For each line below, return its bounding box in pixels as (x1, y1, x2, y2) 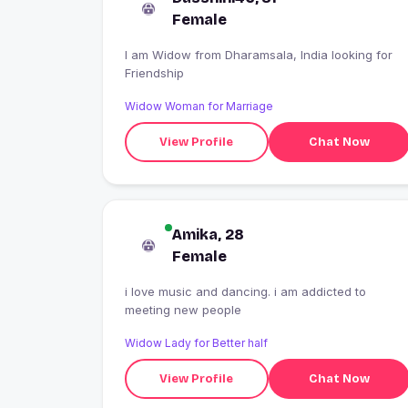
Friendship (125, 66, 184, 81)
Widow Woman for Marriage (125, 99, 273, 114)
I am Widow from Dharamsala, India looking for (125, 47, 195, 63)
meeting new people (125, 302, 241, 318)
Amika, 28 (172, 226, 244, 244)
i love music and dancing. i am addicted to (125, 284, 274, 300)
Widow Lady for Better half (125, 336, 268, 351)
